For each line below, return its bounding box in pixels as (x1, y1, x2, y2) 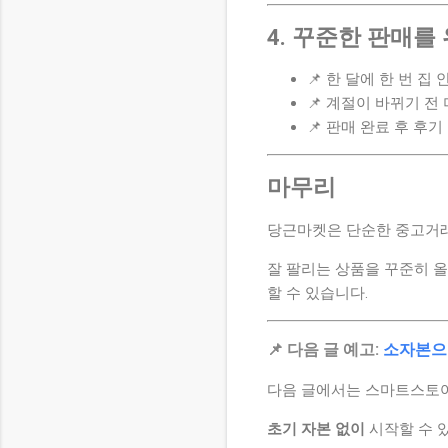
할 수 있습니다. (267, 283, 368, 302)
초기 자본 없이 (267, 419, 365, 438)
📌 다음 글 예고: (267, 339, 383, 359)
